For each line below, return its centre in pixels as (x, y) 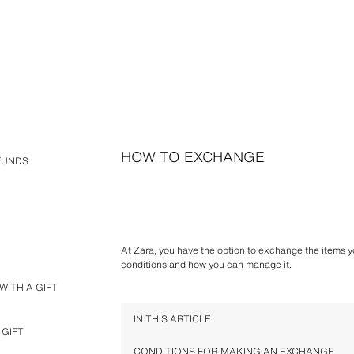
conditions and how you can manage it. (206, 264)
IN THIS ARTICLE (172, 319)
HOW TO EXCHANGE (192, 156)
